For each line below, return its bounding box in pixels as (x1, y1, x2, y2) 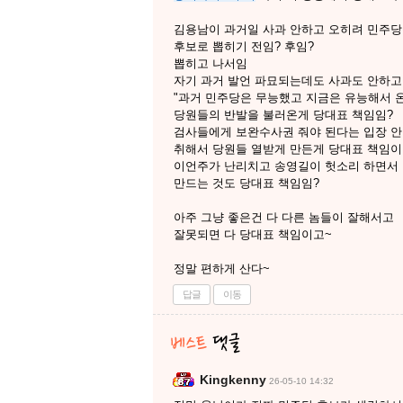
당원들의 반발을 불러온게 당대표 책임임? (174, 108, 393, 121)
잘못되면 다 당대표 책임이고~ (174, 228, 332, 241)
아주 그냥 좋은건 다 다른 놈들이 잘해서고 (174, 210, 394, 224)
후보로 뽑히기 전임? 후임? (174, 40, 314, 53)
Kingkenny (200, 372, 266, 387)
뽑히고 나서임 (174, 57, 247, 70)
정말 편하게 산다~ (174, 262, 270, 275)
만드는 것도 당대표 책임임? (174, 176, 319, 190)
